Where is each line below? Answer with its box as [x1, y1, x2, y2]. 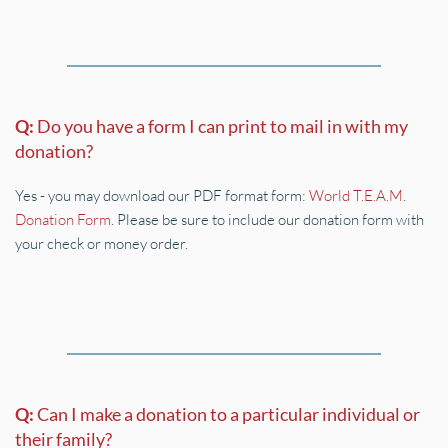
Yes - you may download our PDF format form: [15, 186, 309, 205]
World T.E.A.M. [309, 186, 406, 205]
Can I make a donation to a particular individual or [37, 403, 420, 425]
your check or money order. [15, 234, 188, 253]
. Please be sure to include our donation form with [111, 210, 424, 229]
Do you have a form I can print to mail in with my [37, 115, 408, 137]
